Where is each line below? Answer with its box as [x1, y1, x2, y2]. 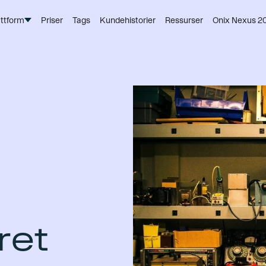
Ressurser [165, 15, 203, 25]
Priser [41, 15, 63, 25]
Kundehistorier [100, 15, 156, 25]
